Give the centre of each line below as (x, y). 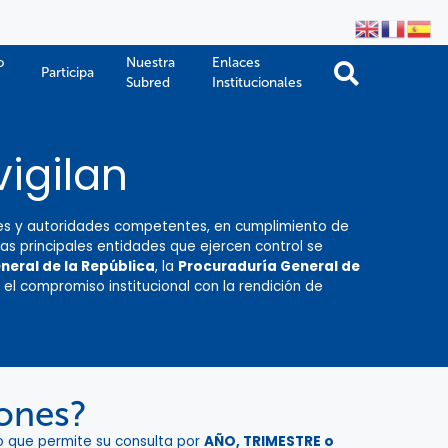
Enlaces (236, 62)
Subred (148, 82)
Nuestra (150, 62)
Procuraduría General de (269, 266)
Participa (67, 72)
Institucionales (257, 82)
